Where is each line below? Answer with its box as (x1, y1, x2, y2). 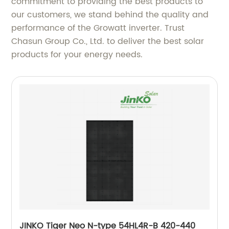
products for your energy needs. (11, 48, 143, 61)
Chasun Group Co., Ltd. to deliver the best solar (11, 34, 204, 48)
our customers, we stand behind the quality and (11, 8, 209, 21)
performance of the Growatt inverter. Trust (11, 21, 185, 35)
